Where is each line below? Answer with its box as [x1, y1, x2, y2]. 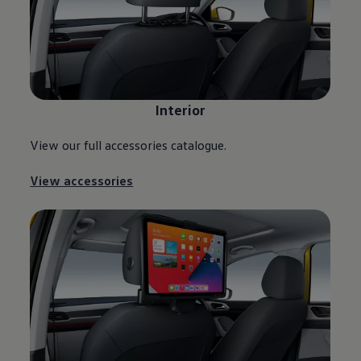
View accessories [30, 172, 134, 189]
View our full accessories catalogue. [30, 136, 227, 153]
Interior [155, 99, 206, 118]
